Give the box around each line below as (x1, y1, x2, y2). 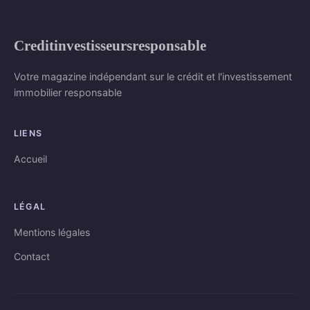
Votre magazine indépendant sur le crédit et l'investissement (14, 71, 292, 83)
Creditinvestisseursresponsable (14, 37, 206, 54)
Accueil (14, 153, 47, 165)
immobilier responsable (14, 86, 122, 99)
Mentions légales (14, 226, 90, 239)
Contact (14, 250, 50, 263)
